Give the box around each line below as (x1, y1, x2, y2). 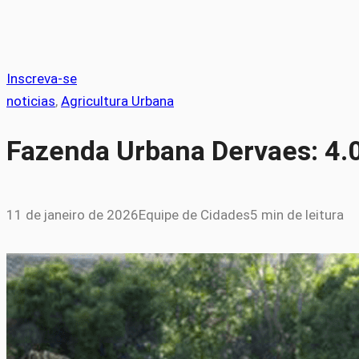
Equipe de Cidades (139, 207, 250, 224)
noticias (6, 93, 55, 109)
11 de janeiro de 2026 (6, 207, 139, 224)
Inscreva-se (6, 71, 77, 87)
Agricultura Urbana (61, 93, 174, 109)
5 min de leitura (250, 207, 344, 224)
